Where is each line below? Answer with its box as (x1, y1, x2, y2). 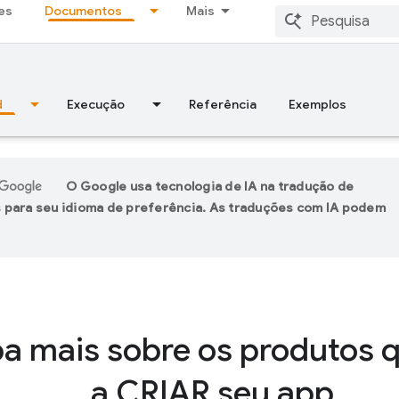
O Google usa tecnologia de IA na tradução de (66, 178, 354, 194)
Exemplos (289, 96, 346, 112)
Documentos (45, 3, 122, 19)
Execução (67, 96, 125, 112)
